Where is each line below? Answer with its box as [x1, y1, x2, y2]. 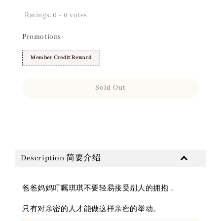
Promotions [22, 32, 61, 41]
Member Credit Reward [31, 54, 92, 61]
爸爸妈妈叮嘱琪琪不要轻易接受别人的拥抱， [22, 184, 176, 193]
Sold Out [95, 83, 126, 92]
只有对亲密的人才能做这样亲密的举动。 [22, 204, 161, 214]
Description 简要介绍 [21, 153, 101, 163]
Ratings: [25, 11, 53, 20]
